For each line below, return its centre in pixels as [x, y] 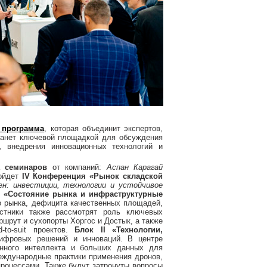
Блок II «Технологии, [119, 230]
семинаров [26, 167]
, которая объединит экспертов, [103, 128]
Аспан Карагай [134, 167]
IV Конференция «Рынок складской [92, 176]
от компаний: [77, 167]
